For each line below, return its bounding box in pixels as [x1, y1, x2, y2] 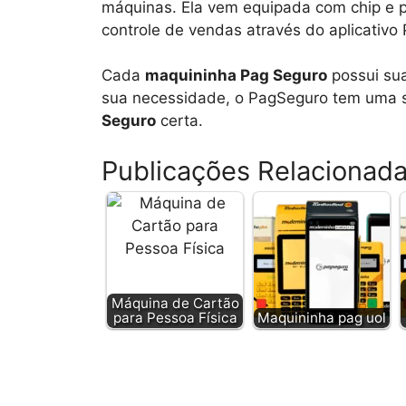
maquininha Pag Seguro [145, 66, 327, 84]
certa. [156, 111, 203, 130]
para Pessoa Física [112, 308, 237, 326]
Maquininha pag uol [257, 308, 386, 326]
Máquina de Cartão [111, 294, 239, 312]
